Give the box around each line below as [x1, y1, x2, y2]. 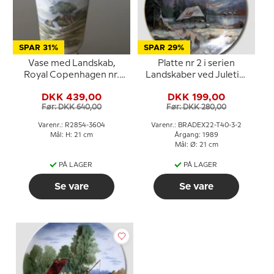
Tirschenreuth [165, 83, 228, 91]
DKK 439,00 [42, 92, 102, 102]
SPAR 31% [19, 44, 58, 52]
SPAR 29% [144, 44, 184, 52]
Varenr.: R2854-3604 [38, 122, 105, 128]
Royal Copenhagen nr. [24, 71, 119, 80]
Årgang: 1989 [174, 132, 218, 138]
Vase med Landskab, [28, 59, 116, 68]
